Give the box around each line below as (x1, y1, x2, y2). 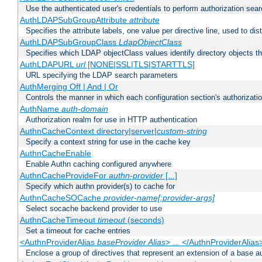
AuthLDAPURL (19, 60, 76, 70)
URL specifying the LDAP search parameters (26, 71, 178, 80)
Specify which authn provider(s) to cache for (26, 182, 175, 191)
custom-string (156, 126, 207, 136)
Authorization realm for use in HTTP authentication (26, 115, 197, 125)
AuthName (19, 104, 61, 114)
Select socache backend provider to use (26, 204, 162, 213)
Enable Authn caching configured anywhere (26, 160, 171, 169)
